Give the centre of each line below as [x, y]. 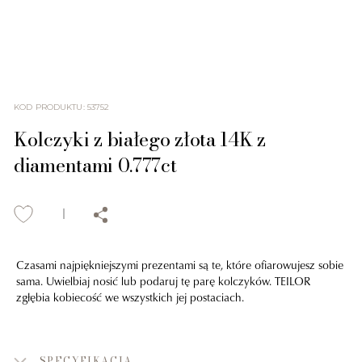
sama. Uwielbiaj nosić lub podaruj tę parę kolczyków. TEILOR [164, 280]
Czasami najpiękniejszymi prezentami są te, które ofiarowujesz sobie [180, 264]
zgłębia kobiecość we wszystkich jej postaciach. [130, 297]
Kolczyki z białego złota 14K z [140, 140]
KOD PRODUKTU [48, 107]
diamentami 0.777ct [95, 166]
